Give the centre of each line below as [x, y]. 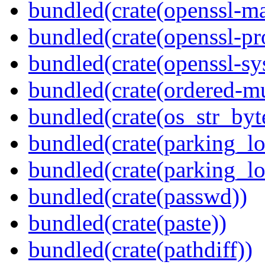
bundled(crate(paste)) [127, 223]
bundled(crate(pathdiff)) [140, 250]
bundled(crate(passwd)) [138, 196]
